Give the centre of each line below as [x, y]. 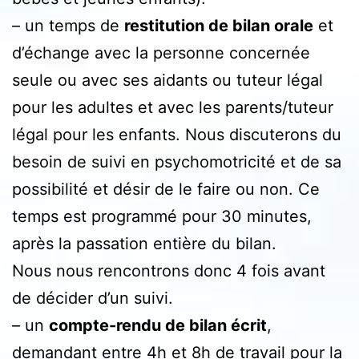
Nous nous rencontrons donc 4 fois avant [169, 270]
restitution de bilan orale [219, 25]
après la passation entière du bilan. [144, 243]
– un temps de [68, 25]
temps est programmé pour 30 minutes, [162, 216]
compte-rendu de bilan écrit [158, 325]
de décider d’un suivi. [93, 298]
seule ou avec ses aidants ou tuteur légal [167, 80]
